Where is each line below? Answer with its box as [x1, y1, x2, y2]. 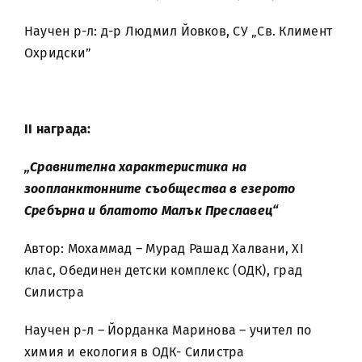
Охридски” [24, 45, 92, 61]
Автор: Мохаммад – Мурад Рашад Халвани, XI [24, 241, 304, 256]
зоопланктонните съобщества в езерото [24, 181, 296, 196]
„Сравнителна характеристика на [24, 159, 247, 175]
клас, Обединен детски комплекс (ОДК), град [24, 263, 303, 278]
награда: [36, 121, 91, 137]
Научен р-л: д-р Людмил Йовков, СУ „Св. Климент [24, 23, 333, 39]
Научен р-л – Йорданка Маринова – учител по [24, 322, 312, 338]
